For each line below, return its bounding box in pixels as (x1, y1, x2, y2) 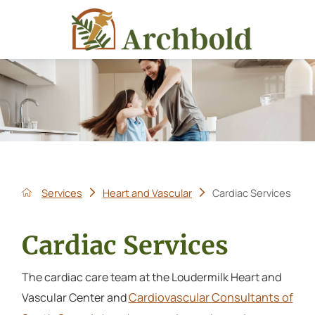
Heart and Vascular (103, 185, 193, 200)
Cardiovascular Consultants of (128, 289, 293, 306)
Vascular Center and (21, 290, 129, 306)
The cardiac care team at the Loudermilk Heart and (21, 269, 281, 285)
